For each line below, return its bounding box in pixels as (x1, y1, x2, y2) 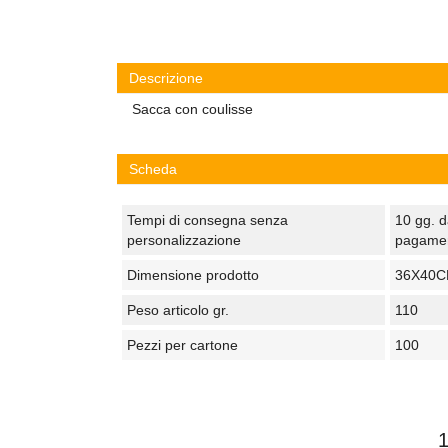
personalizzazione (127, 232, 241, 248)
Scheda (129, 161, 177, 177)
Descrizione (129, 70, 203, 86)
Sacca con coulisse (132, 101, 253, 117)
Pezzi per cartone (127, 337, 238, 353)
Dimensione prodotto (127, 267, 259, 283)
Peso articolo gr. (127, 302, 229, 318)
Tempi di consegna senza (127, 212, 288, 228)
